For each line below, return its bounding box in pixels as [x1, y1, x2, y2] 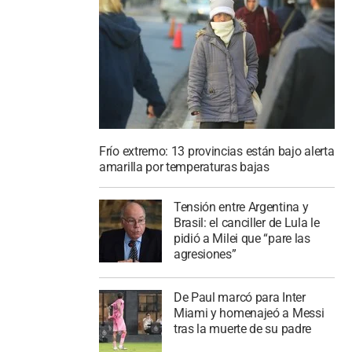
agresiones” [173, 247, 236, 262]
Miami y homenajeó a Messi [173, 305, 324, 321]
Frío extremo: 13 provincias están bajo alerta [99, 144, 335, 159]
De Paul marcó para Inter [173, 289, 306, 305]
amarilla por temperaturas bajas [99, 159, 269, 175]
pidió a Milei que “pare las [173, 231, 310, 246]
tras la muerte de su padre [173, 321, 312, 336]
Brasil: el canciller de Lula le [173, 215, 320, 230]
